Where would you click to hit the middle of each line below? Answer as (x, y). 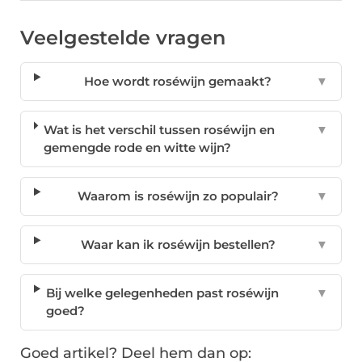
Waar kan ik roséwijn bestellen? (178, 245)
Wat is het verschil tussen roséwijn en (160, 130)
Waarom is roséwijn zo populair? (178, 196)
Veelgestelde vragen (123, 38)
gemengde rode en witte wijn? (138, 148)
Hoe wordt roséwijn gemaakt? (178, 82)
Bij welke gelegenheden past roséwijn (163, 293)
